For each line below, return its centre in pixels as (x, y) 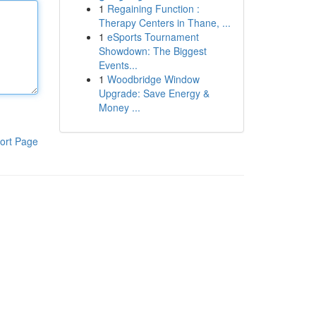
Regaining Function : (153, 8)
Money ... (119, 107)
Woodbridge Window (153, 79)
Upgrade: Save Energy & (154, 93)
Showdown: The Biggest (152, 51)
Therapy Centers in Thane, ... (164, 23)
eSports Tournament (153, 37)
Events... (118, 65)
